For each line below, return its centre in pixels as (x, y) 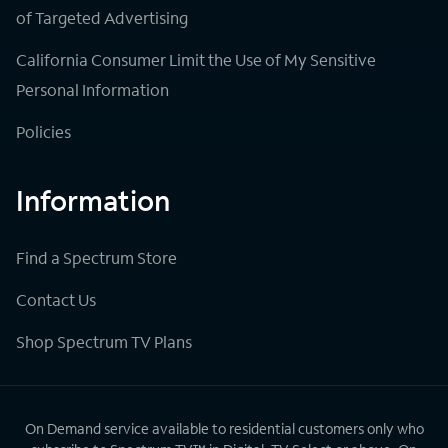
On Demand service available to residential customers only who (224, 428)
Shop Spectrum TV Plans (104, 341)
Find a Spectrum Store (96, 257)
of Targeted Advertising (102, 17)
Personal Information (92, 89)
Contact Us (56, 299)
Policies (43, 131)
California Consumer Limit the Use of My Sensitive (196, 59)
